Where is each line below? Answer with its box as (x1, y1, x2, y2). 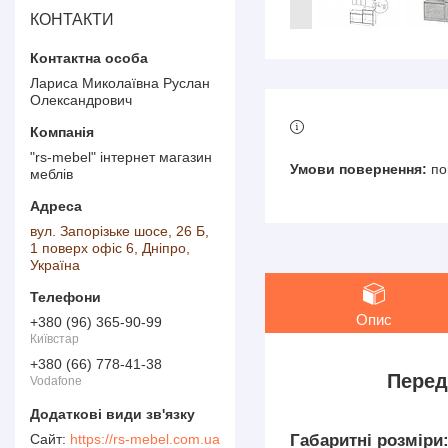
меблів (30, 165, 73, 182)
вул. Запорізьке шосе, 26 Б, (30, 222, 209, 239)
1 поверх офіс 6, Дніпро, (30, 239, 190, 256)
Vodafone (30, 374, 82, 389)
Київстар (30, 332, 79, 347)
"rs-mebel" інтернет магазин (30, 148, 212, 165)
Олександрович (30, 91, 132, 108)
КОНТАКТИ (30, 10, 114, 28)
